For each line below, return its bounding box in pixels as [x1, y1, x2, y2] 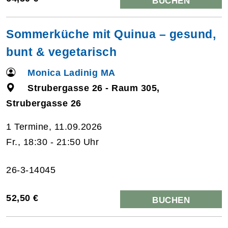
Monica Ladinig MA [27, 67, 116, 78]
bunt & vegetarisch [6, 45, 117, 59]
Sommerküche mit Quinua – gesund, [6, 27, 216, 41]
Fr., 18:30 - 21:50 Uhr [6, 136, 99, 147]
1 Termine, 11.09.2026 [6, 121, 102, 132]
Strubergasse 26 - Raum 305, [27, 82, 160, 93]
